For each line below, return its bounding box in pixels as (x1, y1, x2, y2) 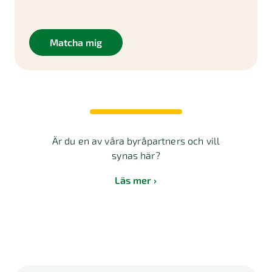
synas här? (112, 149, 160, 161)
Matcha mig (50, 36, 102, 48)
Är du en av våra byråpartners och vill (52, 135, 220, 146)
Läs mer (115, 174, 152, 186)
